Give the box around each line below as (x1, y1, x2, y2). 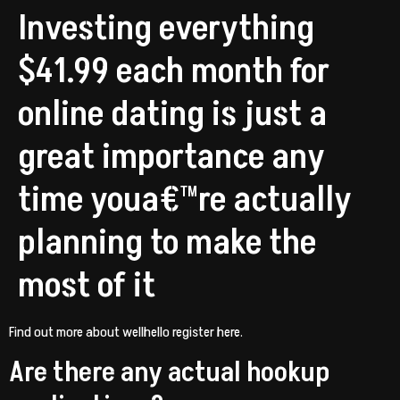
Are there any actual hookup (9, 353, 329, 393)
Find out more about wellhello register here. (9, 322, 243, 342)
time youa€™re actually (18, 175, 352, 225)
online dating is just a (18, 89, 327, 139)
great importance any (18, 132, 325, 182)
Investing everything (18, 4, 314, 54)
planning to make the (18, 218, 316, 268)
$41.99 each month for (18, 46, 329, 96)
